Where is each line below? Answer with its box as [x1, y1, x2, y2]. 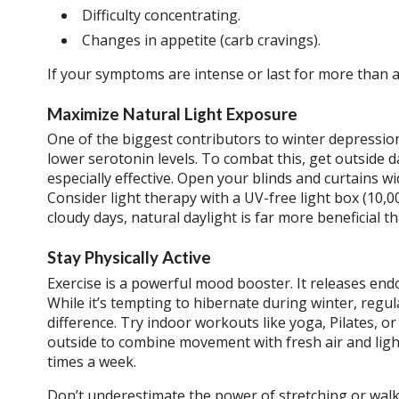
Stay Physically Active [46, 248, 211, 268]
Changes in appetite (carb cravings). [81, 30, 321, 51]
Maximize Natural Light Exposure [46, 103, 297, 124]
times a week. [46, 351, 136, 371]
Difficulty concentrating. [81, 4, 240, 25]
